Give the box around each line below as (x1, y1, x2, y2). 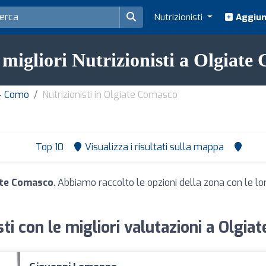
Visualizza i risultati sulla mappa (84, 141, 224, 153)
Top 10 (33, 141, 64, 153)
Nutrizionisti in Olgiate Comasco (42, 88, 178, 101)
